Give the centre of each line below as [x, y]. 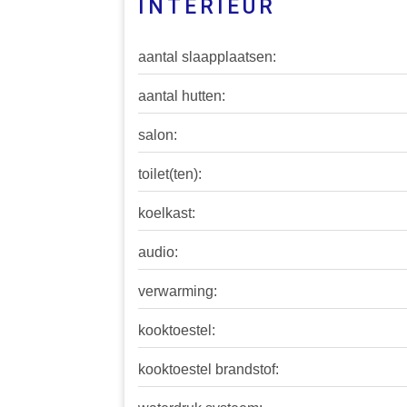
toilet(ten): [170, 174]
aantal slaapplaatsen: [207, 57]
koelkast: [167, 213]
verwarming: [178, 292]
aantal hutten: [182, 96]
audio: [158, 253]
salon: [158, 135]
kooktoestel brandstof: [208, 370]
